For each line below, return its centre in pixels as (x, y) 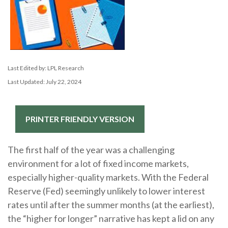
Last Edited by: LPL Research (46, 68)
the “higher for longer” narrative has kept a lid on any (111, 219)
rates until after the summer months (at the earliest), (111, 205)
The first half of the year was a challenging (91, 150)
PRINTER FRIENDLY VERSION (80, 119)
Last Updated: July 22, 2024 (45, 82)
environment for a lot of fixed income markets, (98, 164)
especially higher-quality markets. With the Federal (108, 177)
